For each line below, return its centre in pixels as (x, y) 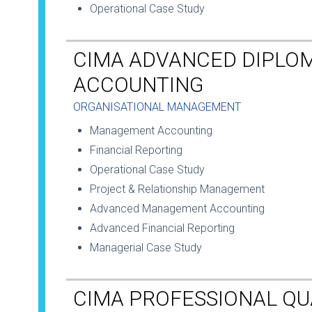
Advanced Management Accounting (177, 209)
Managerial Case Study (146, 248)
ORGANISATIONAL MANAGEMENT (157, 107)
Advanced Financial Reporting (162, 228)
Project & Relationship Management (177, 189)
